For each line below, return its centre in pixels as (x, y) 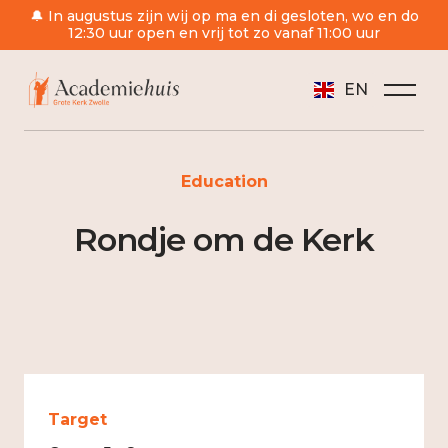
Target (77, 419)
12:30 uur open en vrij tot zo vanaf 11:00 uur (224, 33)
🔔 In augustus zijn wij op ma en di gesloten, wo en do (224, 16)
